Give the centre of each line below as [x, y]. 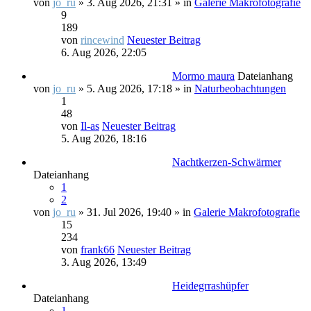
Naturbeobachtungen [240, 89]
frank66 [98, 250]
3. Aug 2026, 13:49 [104, 262]
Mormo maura [203, 76]
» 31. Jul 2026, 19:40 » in [135, 212]
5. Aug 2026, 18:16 [104, 138]
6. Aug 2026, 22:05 [104, 52]
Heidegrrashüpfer [210, 286]
